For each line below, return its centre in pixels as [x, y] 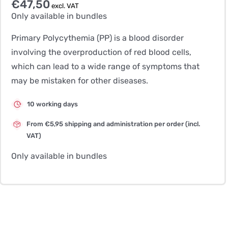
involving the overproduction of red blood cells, [101, 52]
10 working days [52, 104]
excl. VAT [64, 6]
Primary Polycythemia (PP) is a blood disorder [97, 38]
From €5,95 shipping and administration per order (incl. [113, 124]
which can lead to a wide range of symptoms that [105, 66]
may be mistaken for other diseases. [79, 81]
